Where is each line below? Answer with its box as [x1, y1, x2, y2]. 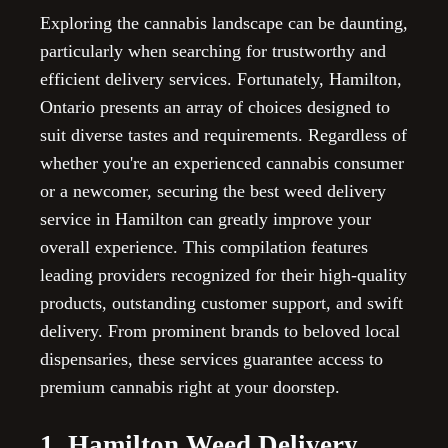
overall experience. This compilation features [40, 237, 368, 258]
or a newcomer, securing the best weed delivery [40, 181, 386, 202]
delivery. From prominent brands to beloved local [40, 321, 400, 342]
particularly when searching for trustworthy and [40, 41, 386, 62]
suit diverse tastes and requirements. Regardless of [40, 125, 407, 146]
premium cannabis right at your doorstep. [40, 377, 340, 398]
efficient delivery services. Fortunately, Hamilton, [40, 69, 402, 90]
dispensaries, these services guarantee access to [40, 349, 383, 370]
